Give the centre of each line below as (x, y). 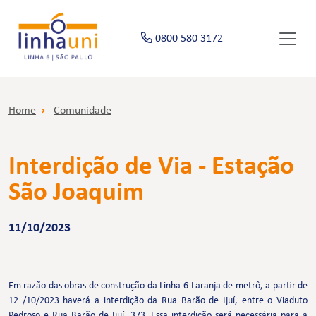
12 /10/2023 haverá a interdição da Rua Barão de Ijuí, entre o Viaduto (158, 301)
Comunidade (83, 111)
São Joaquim (76, 193)
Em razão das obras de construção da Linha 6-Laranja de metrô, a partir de (158, 286)
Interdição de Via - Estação (151, 167)
